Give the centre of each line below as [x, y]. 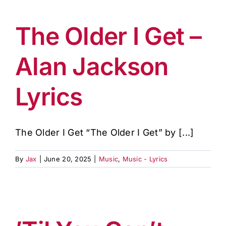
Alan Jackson [92, 66]
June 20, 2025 [68, 159]
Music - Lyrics [145, 159]
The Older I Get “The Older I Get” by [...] [105, 132]
